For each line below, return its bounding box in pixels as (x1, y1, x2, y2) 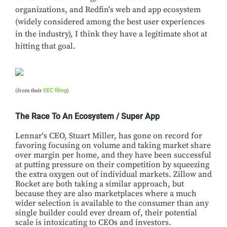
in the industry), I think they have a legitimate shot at (15, 29, 207, 39)
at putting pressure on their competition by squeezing (15, 160, 209, 170)
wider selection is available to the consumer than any (15, 198, 209, 208)
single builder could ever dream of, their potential (15, 208, 197, 218)
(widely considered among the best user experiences (15, 17, 205, 27)
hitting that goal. (15, 41, 75, 51)
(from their (15, 87, 43, 94)
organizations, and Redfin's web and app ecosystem (15, 5, 201, 15)
